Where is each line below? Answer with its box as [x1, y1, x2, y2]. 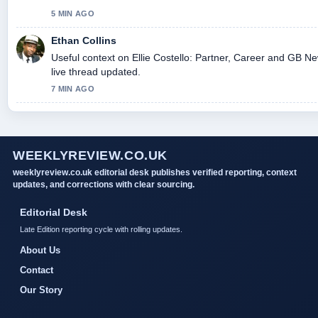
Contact [20, 264, 53, 275]
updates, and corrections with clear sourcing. [13, 179, 194, 190]
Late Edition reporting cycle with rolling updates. [20, 224, 182, 234]
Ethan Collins [51, 34, 116, 46]
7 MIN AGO [51, 84, 94, 93]
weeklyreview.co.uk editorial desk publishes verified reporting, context [13, 167, 297, 177]
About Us [20, 244, 60, 256]
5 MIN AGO [51, 9, 94, 18]
